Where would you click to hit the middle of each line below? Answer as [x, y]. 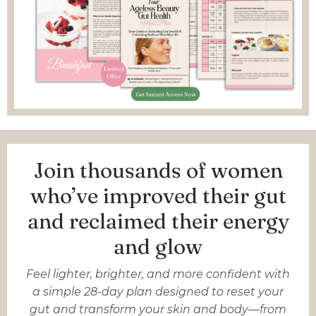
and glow [158, 246]
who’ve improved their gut [158, 195]
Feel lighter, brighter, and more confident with [158, 274]
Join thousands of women [158, 170]
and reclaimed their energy [158, 221]
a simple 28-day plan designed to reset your [158, 291]
